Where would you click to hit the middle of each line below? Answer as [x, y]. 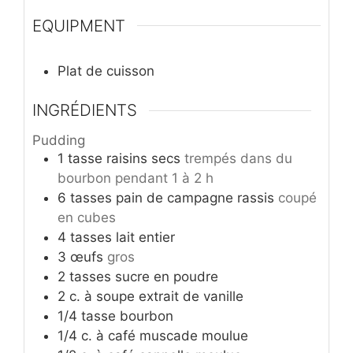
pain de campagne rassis [195, 197]
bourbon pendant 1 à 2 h [136, 178]
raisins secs [143, 158]
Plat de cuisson [106, 71]
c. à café [108, 335]
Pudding [59, 140]
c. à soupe [102, 296]
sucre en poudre [167, 276]
